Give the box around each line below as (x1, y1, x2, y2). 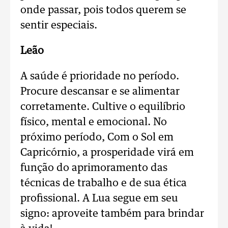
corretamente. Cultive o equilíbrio (20, 102, 185, 112)
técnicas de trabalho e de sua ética (20, 178, 187, 188)
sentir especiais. (20, 20, 97, 31)
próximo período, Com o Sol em (20, 132, 174, 142)
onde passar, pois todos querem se (20, 5, 186, 15)
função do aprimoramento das (20, 163, 167, 173)
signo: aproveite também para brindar (20, 209, 204, 219)
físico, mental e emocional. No (20, 117, 167, 127)
